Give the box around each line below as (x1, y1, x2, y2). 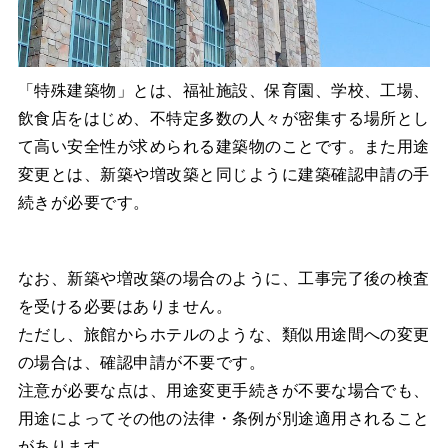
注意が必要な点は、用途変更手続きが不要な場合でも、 (17, 382, 430, 400)
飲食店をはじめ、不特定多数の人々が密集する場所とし (17, 110, 430, 128)
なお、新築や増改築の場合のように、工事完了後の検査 (17, 270, 430, 288)
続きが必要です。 (17, 194, 150, 212)
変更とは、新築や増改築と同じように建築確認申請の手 (17, 166, 430, 184)
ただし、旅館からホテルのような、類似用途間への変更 (17, 326, 430, 344)
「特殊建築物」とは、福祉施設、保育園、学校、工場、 (17, 82, 430, 100)
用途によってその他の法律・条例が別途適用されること (17, 410, 430, 428)
